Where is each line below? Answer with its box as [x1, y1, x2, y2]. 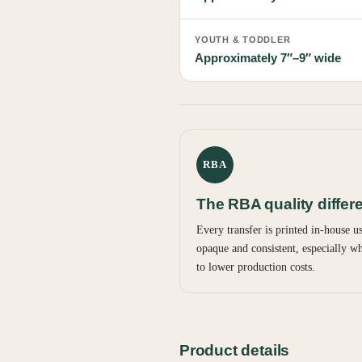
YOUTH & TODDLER [195, 35, 291, 45]
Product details [179, 342, 290, 360]
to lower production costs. [196, 261, 315, 274]
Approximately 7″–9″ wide [195, 51, 341, 65]
